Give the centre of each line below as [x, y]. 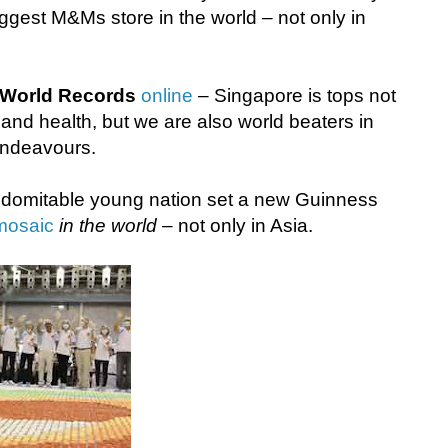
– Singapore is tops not [294, 96]
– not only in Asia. [235, 226]
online [167, 96]
